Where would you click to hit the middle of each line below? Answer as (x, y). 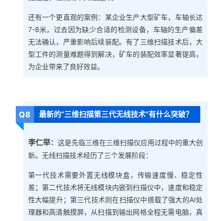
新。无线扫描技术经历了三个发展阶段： (90, 155)
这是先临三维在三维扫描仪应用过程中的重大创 (130, 143)
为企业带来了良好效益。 (66, 66)
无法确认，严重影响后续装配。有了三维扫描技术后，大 (115, 41)
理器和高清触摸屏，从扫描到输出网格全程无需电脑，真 (115, 212)
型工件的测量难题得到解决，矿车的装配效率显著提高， (115, 54)
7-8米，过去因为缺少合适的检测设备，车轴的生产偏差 (115, 29)
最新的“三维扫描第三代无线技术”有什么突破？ (116, 114)
